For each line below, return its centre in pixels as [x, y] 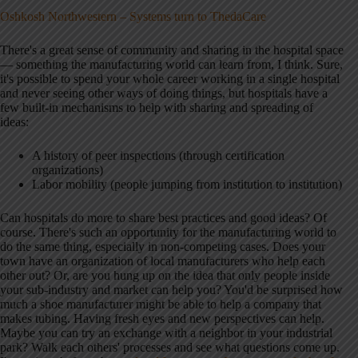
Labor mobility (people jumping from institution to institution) [187, 185]
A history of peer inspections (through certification [158, 156]
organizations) [68, 170]
